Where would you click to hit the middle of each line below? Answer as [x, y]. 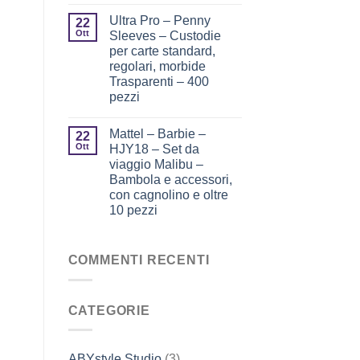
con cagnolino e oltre [168, 195]
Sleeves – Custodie [165, 36]
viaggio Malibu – [156, 165]
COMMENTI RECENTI [139, 260]
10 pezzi [133, 211]
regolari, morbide [157, 67]
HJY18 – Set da [154, 149]
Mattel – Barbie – [157, 134]
